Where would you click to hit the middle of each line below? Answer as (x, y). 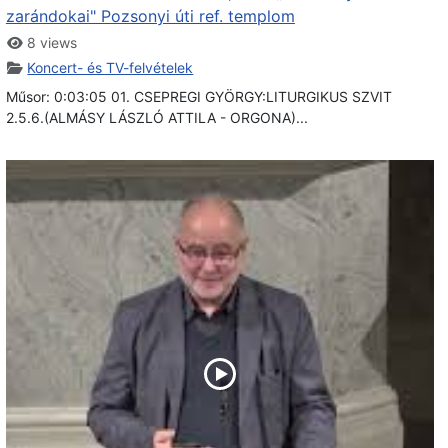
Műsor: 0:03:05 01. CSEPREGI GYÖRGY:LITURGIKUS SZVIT (198, 96)
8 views (50, 42)
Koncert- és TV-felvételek (110, 67)
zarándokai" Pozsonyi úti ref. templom (150, 15)
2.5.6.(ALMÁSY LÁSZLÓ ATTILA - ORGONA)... (156, 117)
